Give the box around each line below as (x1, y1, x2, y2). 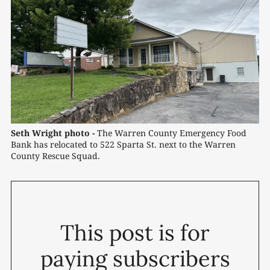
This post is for (60, 218, 210, 246)
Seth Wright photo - (11, 127, 95, 139)
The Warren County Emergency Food (95, 127, 246, 139)
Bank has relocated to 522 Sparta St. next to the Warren (11, 138, 236, 150)
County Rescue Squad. (11, 149, 100, 162)
